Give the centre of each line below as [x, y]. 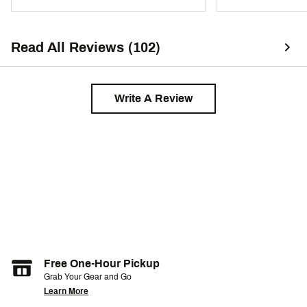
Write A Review [153, 99]
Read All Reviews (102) [86, 48]
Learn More [66, 292]
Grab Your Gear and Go [88, 277]
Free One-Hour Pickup [102, 264]
